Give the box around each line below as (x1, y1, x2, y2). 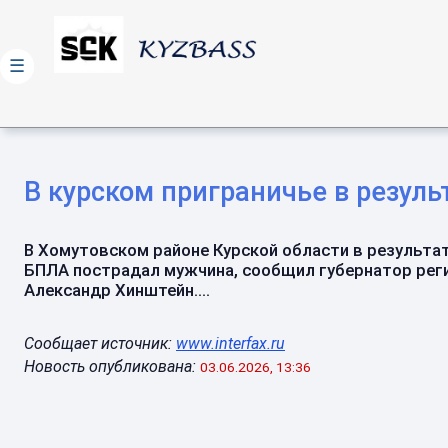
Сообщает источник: (24, 334, 176, 353)
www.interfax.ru (176, 334, 285, 353)
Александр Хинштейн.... (24, 280, 210, 300)
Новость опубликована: (24, 357, 196, 376)
